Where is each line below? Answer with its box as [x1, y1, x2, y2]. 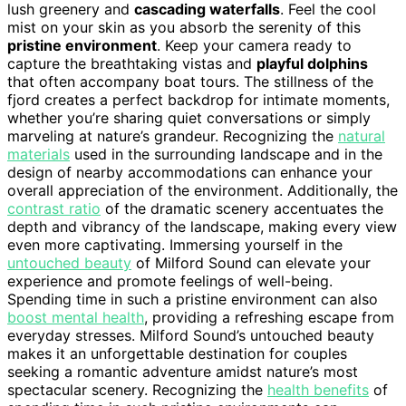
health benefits [267, 381, 369, 400]
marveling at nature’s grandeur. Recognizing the [7, 127, 338, 146]
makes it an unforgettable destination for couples [7, 344, 347, 363]
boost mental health [7, 308, 144, 327]
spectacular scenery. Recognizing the [7, 381, 267, 400]
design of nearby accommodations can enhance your [7, 163, 372, 182]
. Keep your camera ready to [157, 36, 352, 55]
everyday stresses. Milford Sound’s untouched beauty [7, 326, 374, 345]
